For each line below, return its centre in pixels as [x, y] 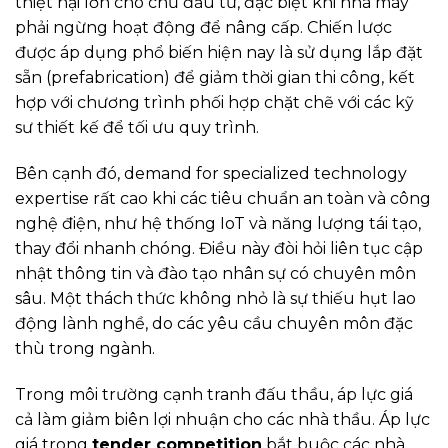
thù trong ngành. [85, 348]
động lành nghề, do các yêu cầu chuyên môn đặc [214, 323]
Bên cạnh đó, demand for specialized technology [211, 173]
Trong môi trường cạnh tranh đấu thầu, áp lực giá [214, 394]
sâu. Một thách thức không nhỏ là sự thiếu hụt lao [215, 298]
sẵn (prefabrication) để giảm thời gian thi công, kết [215, 77]
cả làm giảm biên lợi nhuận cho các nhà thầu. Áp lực [222, 419]
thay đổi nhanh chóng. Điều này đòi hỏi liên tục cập [219, 248]
